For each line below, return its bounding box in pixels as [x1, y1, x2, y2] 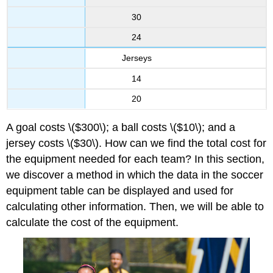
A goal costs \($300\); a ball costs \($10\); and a [6, 121, 236, 133]
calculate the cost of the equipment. [6, 216, 179, 229]
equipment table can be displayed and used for [6, 184, 234, 197]
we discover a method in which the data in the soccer [6, 168, 264, 181]
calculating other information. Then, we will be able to [6, 200, 264, 213]
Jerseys [121, 53, 152, 63]
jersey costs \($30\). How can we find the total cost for [6, 136, 267, 149]
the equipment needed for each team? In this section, [6, 152, 265, 165]
